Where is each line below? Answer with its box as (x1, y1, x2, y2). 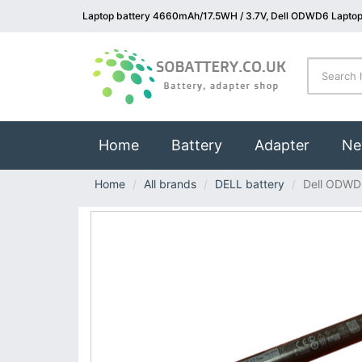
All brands (144, 177, 196, 191)
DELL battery (215, 177, 284, 191)
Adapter (255, 137, 309, 154)
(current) (138, 136, 200, 153)
